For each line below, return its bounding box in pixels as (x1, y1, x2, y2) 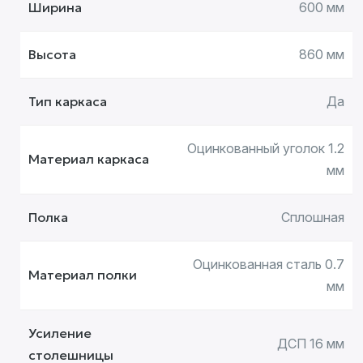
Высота (28, 46, 76, 62)
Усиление (28, 325, 92, 341)
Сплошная (281, 209, 344, 225)
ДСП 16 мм (277, 335, 344, 352)
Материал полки (28, 267, 137, 283)
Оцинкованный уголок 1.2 (187, 140, 344, 156)
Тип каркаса (28, 93, 107, 109)
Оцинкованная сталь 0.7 (193, 256, 344, 272)
